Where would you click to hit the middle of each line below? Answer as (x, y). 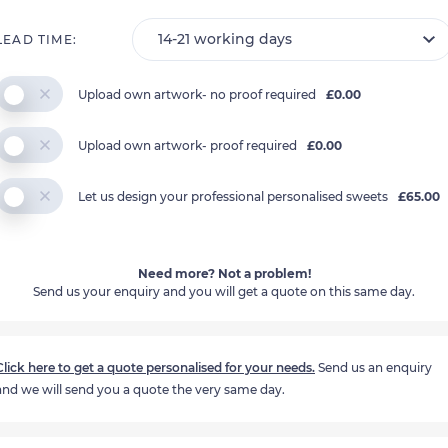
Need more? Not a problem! (224, 274)
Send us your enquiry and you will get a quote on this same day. (224, 292)
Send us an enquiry (373, 368)
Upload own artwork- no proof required (197, 94)
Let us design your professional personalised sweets (233, 196)
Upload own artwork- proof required (187, 145)
